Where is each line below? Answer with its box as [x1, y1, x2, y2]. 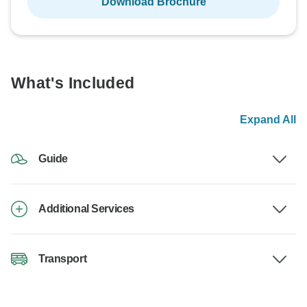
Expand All [240, 114, 296, 126]
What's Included [11, 74, 135, 93]
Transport [38, 253, 87, 265]
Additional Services [38, 203, 134, 215]
